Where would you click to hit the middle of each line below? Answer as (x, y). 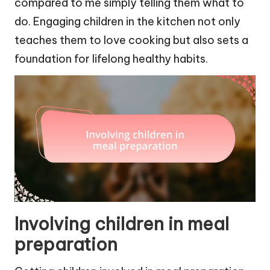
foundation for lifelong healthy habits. (111, 59)
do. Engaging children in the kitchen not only (127, 22)
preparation (66, 245)
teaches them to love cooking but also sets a (131, 40)
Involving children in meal (122, 224)
